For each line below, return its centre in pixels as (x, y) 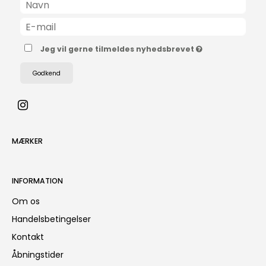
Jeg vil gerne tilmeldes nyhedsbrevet (118, 49)
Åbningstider (38, 255)
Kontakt (28, 237)
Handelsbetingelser (51, 219)
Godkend (47, 73)
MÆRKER (27, 141)
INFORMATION (37, 181)
